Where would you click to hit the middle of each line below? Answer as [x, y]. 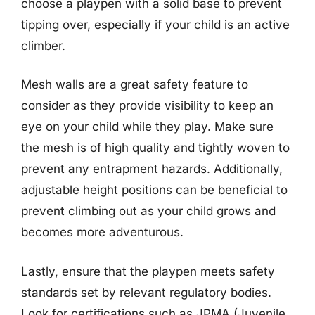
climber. [43, 45]
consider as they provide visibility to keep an [147, 105]
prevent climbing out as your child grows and [148, 211]
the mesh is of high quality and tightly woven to [155, 148]
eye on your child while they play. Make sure [147, 127]
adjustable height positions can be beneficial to [154, 190]
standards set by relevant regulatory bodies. [146, 292]
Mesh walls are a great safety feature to [135, 84]
